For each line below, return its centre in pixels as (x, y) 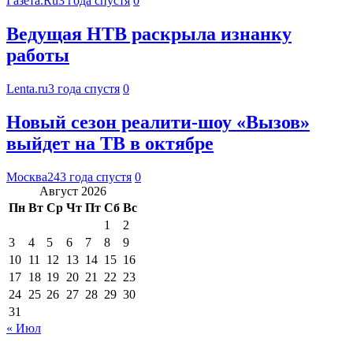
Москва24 (33, 176)
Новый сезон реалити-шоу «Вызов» (158, 122)
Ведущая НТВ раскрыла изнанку (149, 34)
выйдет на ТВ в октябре (110, 143)
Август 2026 (73, 191)
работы (38, 56)
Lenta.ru (27, 88)
